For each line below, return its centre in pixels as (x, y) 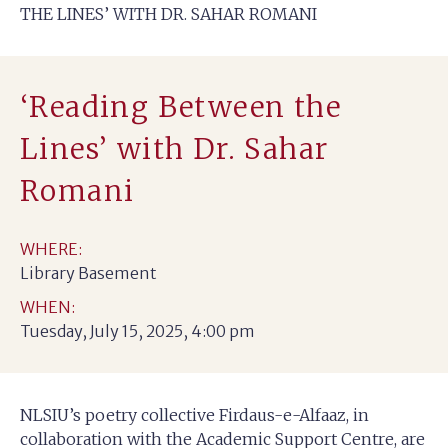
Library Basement (88, 273)
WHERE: (51, 249)
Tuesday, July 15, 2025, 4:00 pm (137, 331)
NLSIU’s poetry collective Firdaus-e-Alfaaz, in (194, 415)
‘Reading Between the (180, 107)
